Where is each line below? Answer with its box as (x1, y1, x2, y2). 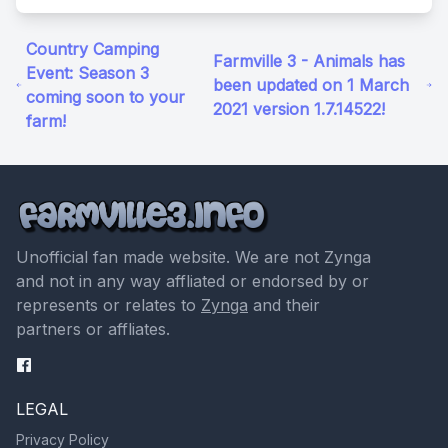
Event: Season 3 (25, 63, 149, 84)
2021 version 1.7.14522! (213, 99, 386, 120)
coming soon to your (25, 87, 185, 108)
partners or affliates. (16, 319, 170, 340)
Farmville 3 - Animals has (213, 51, 406, 72)
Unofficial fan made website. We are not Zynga (16, 247, 371, 268)
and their (248, 295, 320, 316)
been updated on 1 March (213, 75, 410, 96)
